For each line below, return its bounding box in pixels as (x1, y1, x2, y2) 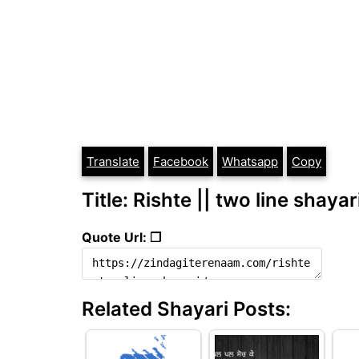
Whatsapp (222, 154, 278, 169)
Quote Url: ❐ (82, 228, 161, 245)
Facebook (153, 154, 208, 169)
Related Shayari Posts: (82, 296, 291, 321)
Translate (87, 154, 139, 169)
